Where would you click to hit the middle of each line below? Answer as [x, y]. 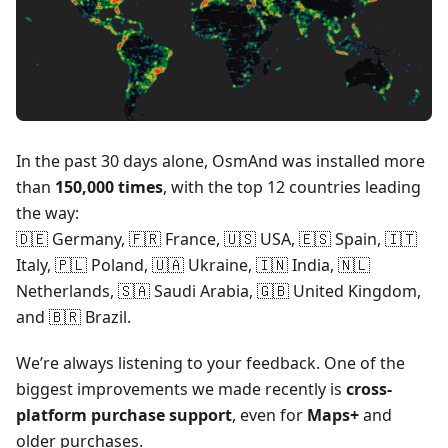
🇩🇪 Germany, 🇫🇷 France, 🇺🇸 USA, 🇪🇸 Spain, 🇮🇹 [216, 238]
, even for [269, 414]
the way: [47, 212]
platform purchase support [124, 414]
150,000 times [109, 186]
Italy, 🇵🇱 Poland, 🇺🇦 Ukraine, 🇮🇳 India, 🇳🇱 [193, 264]
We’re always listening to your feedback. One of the [210, 362]
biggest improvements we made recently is [181, 388]
